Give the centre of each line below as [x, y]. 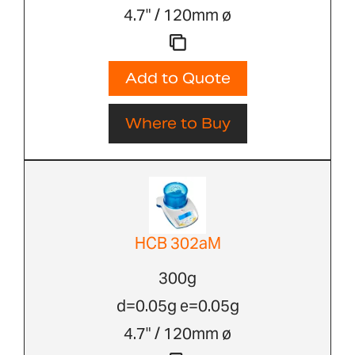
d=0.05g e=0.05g [177, 306]
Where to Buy [177, 124]
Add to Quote [177, 78]
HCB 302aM [177, 244]
